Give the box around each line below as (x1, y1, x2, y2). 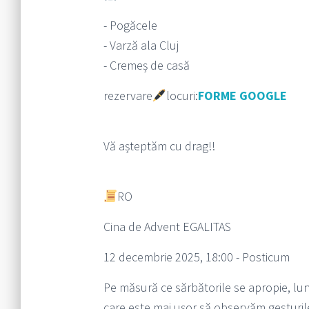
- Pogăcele (103, 17, 157, 34)
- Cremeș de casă (103, 57, 190, 74)
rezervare (103, 88, 152, 104)
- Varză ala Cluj (103, 37, 179, 54)
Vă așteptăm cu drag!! (103, 138, 215, 154)
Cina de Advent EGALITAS (103, 219, 231, 235)
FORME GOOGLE (198, 88, 287, 104)
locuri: (166, 88, 198, 104)
